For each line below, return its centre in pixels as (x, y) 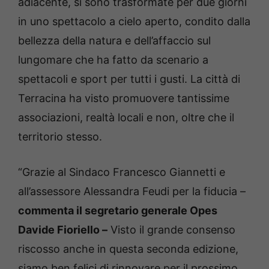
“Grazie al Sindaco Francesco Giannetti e (122, 172)
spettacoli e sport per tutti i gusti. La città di (129, 79)
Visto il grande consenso (171, 230)
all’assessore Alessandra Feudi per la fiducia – (132, 192)
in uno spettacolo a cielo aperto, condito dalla (134, 22)
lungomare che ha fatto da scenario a (113, 60)
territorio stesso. (60, 137)
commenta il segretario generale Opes (118, 211)
